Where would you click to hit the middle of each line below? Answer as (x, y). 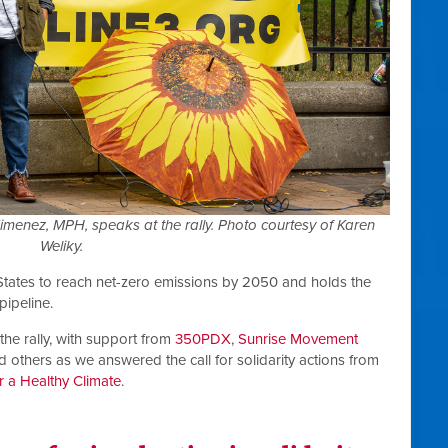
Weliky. (61, 245)
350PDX (203, 338)
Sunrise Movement (298, 338)
